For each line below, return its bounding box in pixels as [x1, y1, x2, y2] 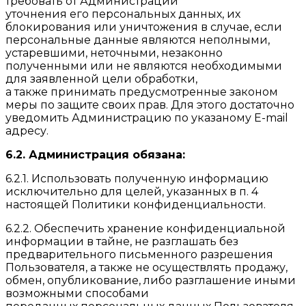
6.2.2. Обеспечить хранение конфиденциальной [5, 221, 286, 235]
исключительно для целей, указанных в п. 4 [5, 184, 258, 198]
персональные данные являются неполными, [5, 33, 270, 46]
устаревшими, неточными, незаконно [5, 46, 223, 59]
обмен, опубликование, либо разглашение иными [5, 273, 296, 287]
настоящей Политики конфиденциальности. [5, 197, 266, 211]
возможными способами [5, 286, 149, 300]
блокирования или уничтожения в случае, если [5, 20, 282, 33]
